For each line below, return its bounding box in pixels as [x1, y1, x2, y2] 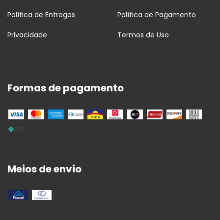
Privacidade [7, 30, 47, 40]
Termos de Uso [117, 30, 169, 40]
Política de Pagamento [117, 10, 196, 20]
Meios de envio [7, 162, 82, 176]
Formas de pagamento [7, 81, 124, 95]
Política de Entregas [7, 10, 75, 20]
